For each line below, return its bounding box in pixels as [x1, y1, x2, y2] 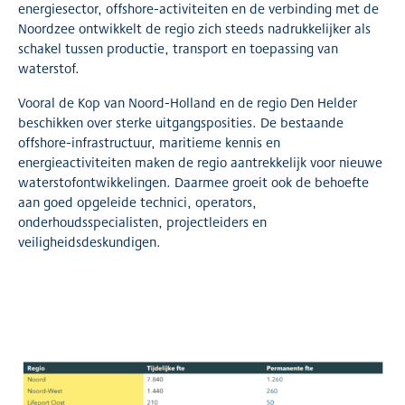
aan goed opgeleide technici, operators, [18, 192, 257, 212]
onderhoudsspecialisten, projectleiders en [18, 212, 267, 231]
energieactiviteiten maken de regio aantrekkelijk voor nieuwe [18, 152, 382, 172]
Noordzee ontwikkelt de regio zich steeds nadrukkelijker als [18, 18, 371, 38]
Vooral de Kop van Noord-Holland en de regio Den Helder [18, 92, 357, 112]
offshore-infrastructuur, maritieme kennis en [18, 132, 280, 152]
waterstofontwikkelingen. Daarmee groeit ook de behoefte [18, 172, 369, 192]
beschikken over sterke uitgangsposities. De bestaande [18, 112, 344, 132]
